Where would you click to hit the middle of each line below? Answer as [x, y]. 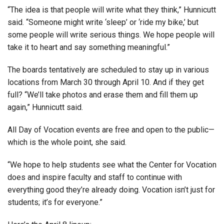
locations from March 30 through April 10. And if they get [106, 82]
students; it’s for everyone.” [55, 202]
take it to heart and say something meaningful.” [89, 47]
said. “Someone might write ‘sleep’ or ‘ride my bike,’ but [103, 22]
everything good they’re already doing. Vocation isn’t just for [111, 189]
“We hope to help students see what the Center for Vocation [112, 164]
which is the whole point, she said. [67, 142]
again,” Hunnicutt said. [45, 107]
